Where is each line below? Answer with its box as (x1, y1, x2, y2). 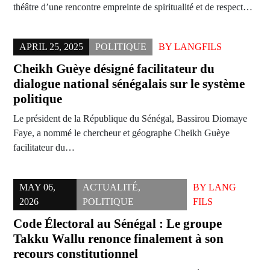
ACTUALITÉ (82, 182, 138, 193)
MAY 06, (19, 182, 55, 193)
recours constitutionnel (13, 246, 138, 262)
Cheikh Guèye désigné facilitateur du (13, 61, 215, 77)
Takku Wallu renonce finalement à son (13, 231, 224, 246)
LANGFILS (174, 42, 222, 52)
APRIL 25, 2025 (19, 42, 83, 52)
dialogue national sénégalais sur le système (13, 77, 245, 92)
